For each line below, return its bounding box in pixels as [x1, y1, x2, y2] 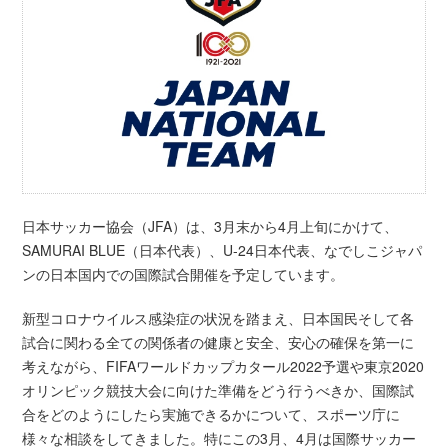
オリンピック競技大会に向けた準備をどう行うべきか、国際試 [22, 380, 415, 401]
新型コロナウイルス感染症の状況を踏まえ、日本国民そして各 [22, 308, 415, 329]
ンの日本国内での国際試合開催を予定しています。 [22, 264, 345, 285]
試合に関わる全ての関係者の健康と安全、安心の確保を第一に [22, 332, 415, 353]
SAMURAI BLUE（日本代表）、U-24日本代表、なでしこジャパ [22, 240, 423, 261]
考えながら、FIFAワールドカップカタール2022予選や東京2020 [22, 356, 425, 377]
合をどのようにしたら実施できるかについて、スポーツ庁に [22, 404, 401, 425]
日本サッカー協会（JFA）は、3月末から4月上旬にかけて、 [22, 216, 399, 237]
